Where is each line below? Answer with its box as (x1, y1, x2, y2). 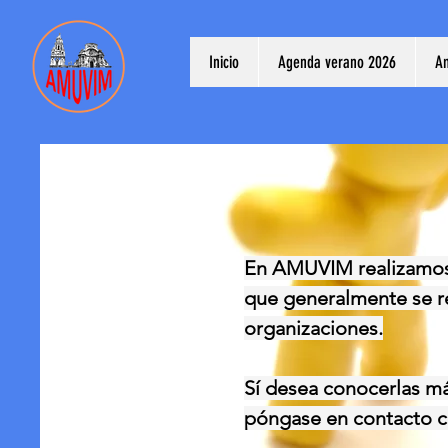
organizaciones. (244, 316, 383, 340)
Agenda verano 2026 (278, 52, 396, 72)
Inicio (209, 52, 239, 72)
